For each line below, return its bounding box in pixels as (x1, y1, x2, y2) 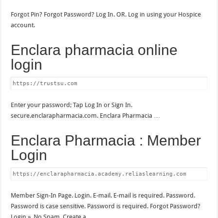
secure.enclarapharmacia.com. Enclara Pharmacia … (11, 111, 161, 119)
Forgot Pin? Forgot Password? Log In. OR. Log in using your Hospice (11, 10, 201, 18)
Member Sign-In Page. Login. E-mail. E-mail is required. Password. (11, 191, 196, 199)
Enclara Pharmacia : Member (11, 132, 201, 148)
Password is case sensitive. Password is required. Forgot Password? (11, 202, 201, 210)
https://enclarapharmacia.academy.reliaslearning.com (13, 170, 187, 177)
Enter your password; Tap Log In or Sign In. (11, 101, 133, 109)
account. (11, 21, 36, 29)
